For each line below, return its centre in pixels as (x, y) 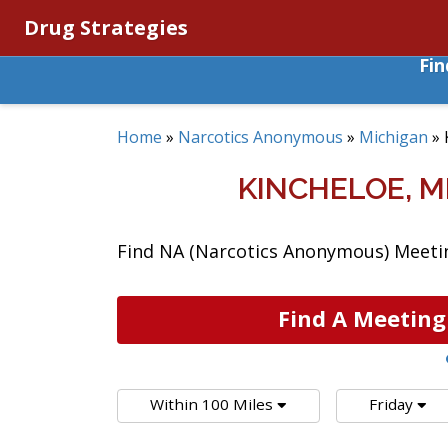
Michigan (393, 137)
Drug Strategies (106, 27)
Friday (391, 404)
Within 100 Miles (211, 404)
